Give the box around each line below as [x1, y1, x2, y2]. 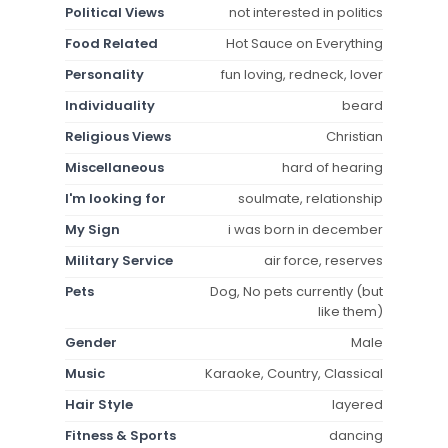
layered [332, 394, 383, 414]
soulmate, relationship [238, 188, 383, 208]
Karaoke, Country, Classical [205, 363, 383, 383]
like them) [318, 301, 383, 321]
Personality [65, 64, 144, 84]
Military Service [65, 250, 173, 270]
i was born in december [228, 219, 383, 239]
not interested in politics [229, 2, 383, 22]
